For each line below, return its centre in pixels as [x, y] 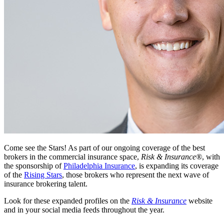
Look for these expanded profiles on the [68, 201]
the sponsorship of [34, 166]
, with [211, 157]
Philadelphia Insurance [99, 166]
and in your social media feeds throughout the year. [84, 210]
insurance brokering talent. [46, 184]
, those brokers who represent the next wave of [135, 175]
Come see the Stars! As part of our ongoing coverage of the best [104, 148]
